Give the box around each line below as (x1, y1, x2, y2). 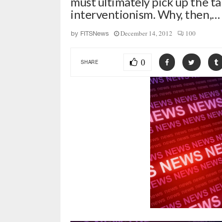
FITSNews (80, 30, 109, 37)
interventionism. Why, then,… (70, 7, 220, 21)
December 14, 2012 (120, 29, 172, 38)
